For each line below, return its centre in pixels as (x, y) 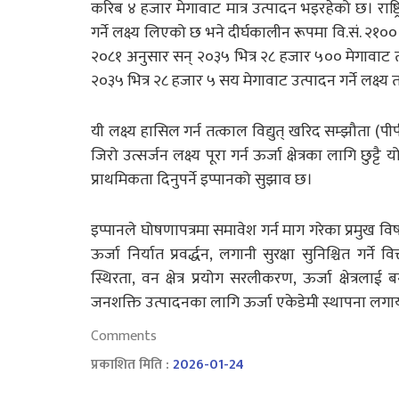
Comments (124, 336)
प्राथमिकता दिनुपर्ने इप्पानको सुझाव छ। (202, 179)
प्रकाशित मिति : (132, 364)
